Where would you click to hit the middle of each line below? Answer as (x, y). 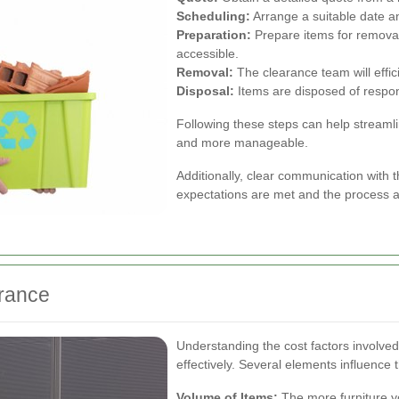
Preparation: (214, 35)
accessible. (208, 53)
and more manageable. (242, 142)
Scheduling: (213, 16)
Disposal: (205, 91)
